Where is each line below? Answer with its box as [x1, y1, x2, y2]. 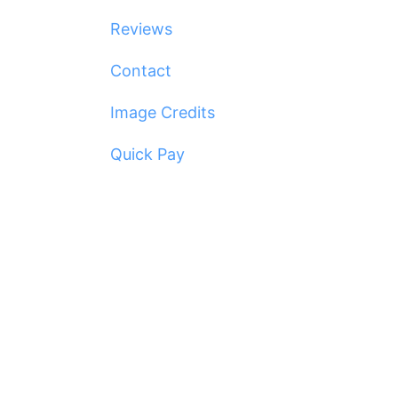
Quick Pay [109, 145, 185, 163]
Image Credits [109, 103, 215, 122]
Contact [109, 61, 171, 80]
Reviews [109, 20, 172, 38]
